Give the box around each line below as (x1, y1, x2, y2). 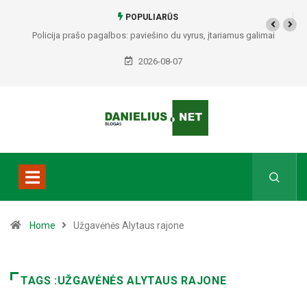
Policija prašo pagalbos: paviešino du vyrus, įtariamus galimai (32, 30, 275, 40)
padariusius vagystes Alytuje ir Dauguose (72, 49, 235, 60)
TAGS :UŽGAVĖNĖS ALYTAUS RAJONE (21, 274, 227, 288)
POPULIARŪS (123, 12, 178, 22)
